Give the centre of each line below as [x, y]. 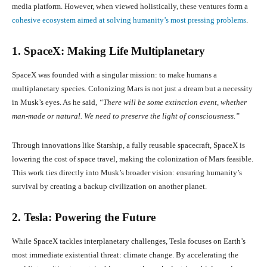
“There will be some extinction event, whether [173, 102]
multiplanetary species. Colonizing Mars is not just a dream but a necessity [132, 88]
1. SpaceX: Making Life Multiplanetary [108, 51]
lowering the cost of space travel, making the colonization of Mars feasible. [133, 159]
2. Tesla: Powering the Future [84, 217]
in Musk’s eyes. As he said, [55, 102]
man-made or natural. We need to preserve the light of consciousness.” [126, 116]
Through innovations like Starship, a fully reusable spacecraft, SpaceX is [128, 145]
